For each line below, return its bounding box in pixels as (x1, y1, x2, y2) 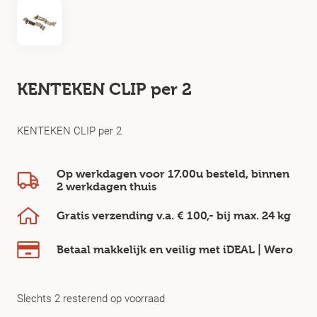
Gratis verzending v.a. (57, 209, 177, 222)
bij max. (214, 209, 262, 222)
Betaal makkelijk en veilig (57, 243, 199, 256)
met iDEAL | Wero (199, 243, 293, 256)
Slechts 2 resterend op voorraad (17, 291, 165, 305)
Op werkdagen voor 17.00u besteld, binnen (57, 167, 289, 180)
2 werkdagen (57, 180, 127, 193)
